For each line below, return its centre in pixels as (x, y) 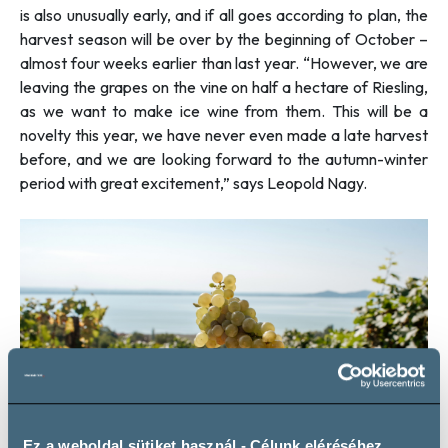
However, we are (369, 62)
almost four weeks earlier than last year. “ (165, 62)
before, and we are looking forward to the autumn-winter (224, 158)
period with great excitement (120, 182)
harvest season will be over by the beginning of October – (224, 38)
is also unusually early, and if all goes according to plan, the (224, 14)
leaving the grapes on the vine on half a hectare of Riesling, (224, 86)
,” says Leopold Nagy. (293, 182)
